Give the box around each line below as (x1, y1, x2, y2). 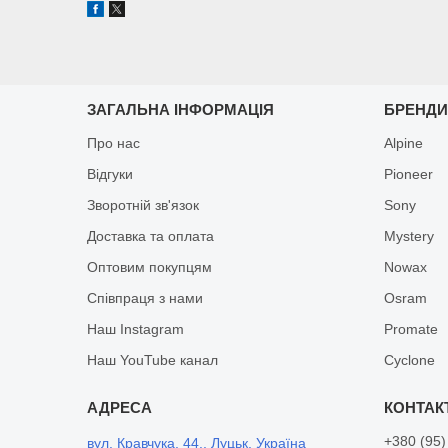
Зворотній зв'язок (87, 196, 200, 213)
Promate (384, 320, 439, 337)
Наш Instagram (87, 320, 185, 337)
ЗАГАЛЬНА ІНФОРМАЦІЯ (87, 100, 275, 118)
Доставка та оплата (87, 227, 215, 244)
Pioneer (384, 165, 434, 182)
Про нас (87, 134, 141, 151)
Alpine (384, 134, 424, 151)
